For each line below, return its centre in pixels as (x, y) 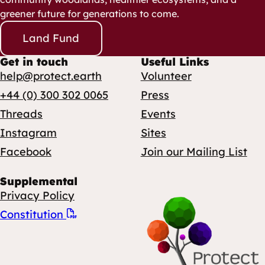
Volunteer (166, 76)
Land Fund (51, 38)
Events (158, 114)
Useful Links (174, 62)
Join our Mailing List (194, 151)
